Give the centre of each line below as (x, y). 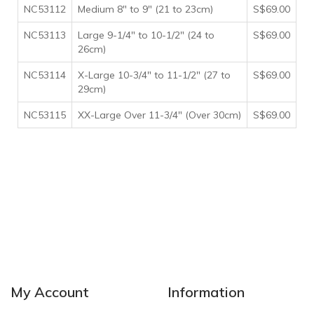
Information (206, 292)
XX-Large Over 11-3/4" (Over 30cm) (159, 115)
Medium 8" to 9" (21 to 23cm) (147, 9)
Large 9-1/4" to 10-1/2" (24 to (146, 35)
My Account (50, 292)
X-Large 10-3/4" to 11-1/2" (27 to (154, 75)
